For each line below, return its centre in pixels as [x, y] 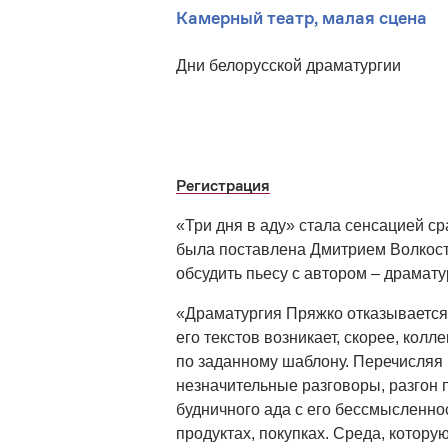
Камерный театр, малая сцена [301, 17]
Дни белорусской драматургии [288, 65]
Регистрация [223, 185]
